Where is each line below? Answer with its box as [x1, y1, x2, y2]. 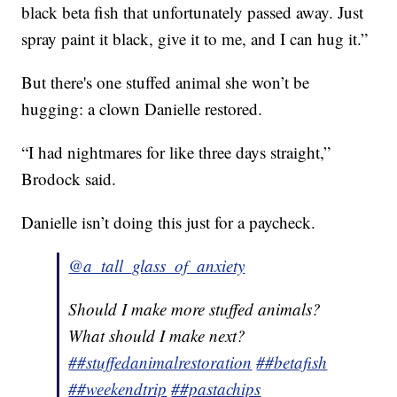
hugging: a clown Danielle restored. [21, 97, 263, 120]
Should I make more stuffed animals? [68, 297, 322, 320]
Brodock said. [21, 167, 117, 190]
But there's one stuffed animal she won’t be [21, 70, 310, 93]
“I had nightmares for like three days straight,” [21, 140, 331, 163]
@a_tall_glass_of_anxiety [68, 253, 245, 276]
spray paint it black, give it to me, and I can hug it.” [21, 27, 369, 50]
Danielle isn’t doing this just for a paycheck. [21, 210, 316, 233]
